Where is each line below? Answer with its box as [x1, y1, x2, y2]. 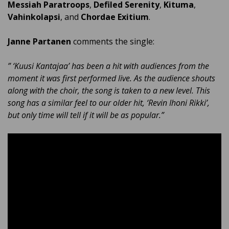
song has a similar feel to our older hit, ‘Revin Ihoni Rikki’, [8, 97, 210, 109]
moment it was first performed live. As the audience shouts [8, 73, 215, 84]
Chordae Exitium [81, 11, 149, 23]
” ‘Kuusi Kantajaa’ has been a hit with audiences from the [8, 60, 209, 72]
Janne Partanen [8, 36, 71, 48]
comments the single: [71, 36, 154, 48]
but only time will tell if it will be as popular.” [8, 109, 164, 121]
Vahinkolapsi [8, 11, 60, 23]
